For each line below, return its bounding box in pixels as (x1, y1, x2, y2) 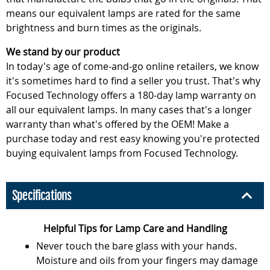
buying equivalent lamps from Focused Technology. (6, 146, 238, 160)
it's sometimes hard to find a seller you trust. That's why (6, 74, 260, 87)
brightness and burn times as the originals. (6, 21, 201, 34)
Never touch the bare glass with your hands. (36, 239, 237, 253)
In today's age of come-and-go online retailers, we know (6, 60, 259, 73)
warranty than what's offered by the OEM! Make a (6, 118, 229, 131)
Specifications (12, 188, 72, 203)
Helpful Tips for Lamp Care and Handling (43, 222, 227, 235)
